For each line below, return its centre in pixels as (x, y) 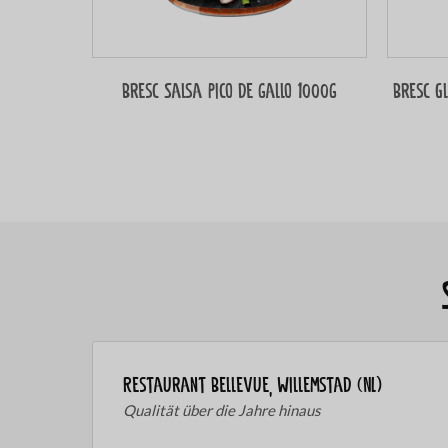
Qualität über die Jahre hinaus (222, 410)
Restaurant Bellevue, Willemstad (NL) (252, 385)
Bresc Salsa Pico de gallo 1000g (229, 91)
